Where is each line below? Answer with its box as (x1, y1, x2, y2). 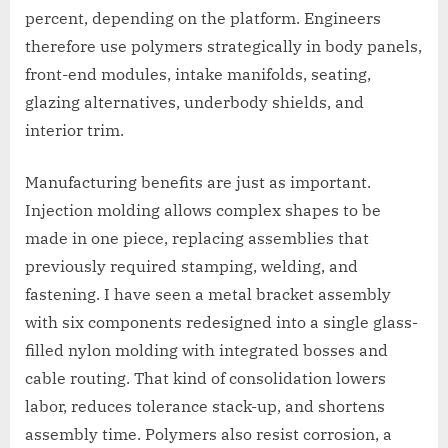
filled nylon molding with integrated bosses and (25, 340, 388, 361)
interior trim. (25, 120, 124, 141)
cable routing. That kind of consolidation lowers (25, 368, 386, 389)
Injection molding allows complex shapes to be (25, 200, 381, 221)
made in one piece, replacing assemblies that (25, 228, 369, 249)
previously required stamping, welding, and (25, 256, 358, 277)
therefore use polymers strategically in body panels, (25, 36, 422, 57)
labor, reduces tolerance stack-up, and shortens (25, 396, 385, 417)
